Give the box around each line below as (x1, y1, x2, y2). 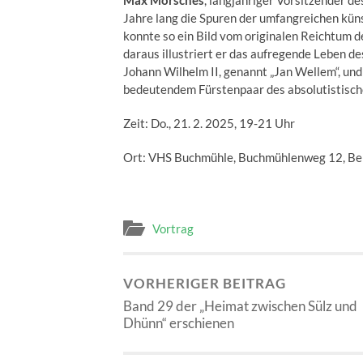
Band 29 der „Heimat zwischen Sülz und (123, 297, 357, 314)
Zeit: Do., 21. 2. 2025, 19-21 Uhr (123, 116, 295, 131)
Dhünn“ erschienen (123, 314, 234, 331)
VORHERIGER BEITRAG (123, 274, 286, 292)
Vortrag (152, 220, 194, 236)
